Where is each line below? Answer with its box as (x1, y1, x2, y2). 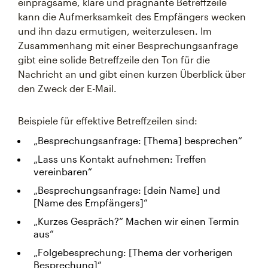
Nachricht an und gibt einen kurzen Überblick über (18, 68, 246, 80)
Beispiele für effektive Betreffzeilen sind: (18, 115, 197, 126)
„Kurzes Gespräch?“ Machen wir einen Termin (33, 215, 239, 227)
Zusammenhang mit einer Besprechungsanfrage (18, 39, 238, 51)
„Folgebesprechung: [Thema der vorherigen (33, 246, 233, 258)
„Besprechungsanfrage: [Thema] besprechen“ (33, 135, 242, 146)
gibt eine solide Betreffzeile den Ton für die (18, 54, 210, 65)
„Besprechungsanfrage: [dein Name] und (33, 184, 220, 196)
